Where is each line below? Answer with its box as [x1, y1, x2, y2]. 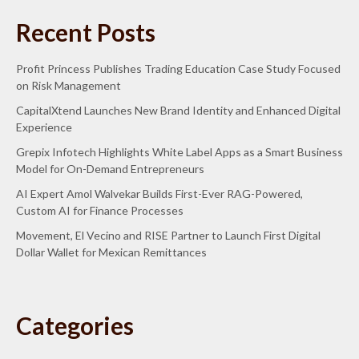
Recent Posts [16, 18, 155, 47]
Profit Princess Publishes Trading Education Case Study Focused [16, 62, 341, 76]
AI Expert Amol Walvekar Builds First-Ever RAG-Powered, [16, 187, 303, 201]
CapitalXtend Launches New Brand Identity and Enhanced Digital [16, 103, 341, 118]
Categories [16, 311, 134, 341]
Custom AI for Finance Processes [16, 204, 184, 218]
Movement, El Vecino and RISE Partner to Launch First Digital [16, 228, 321, 243]
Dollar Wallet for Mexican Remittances [16, 245, 207, 260]
